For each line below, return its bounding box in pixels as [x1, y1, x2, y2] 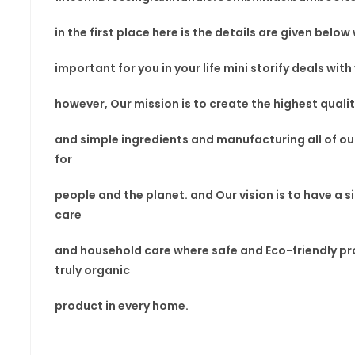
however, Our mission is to [54, 96, 207, 112]
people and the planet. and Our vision [54, 187, 276, 203]
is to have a [275, 187, 345, 203]
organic [83, 262, 130, 278]
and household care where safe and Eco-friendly [54, 242, 339, 258]
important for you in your [54, 60, 203, 76]
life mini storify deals [202, 60, 326, 76]
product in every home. [54, 298, 189, 314]
